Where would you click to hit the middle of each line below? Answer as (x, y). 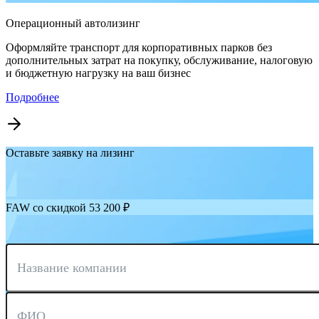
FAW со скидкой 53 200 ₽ (68, 208)
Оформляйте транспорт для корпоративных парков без (139, 48)
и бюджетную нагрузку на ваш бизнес (98, 73)
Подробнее (32, 98)
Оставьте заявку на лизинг (70, 153)
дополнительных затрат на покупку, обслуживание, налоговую (159, 61)
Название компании (72, 268)
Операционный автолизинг (73, 23)
